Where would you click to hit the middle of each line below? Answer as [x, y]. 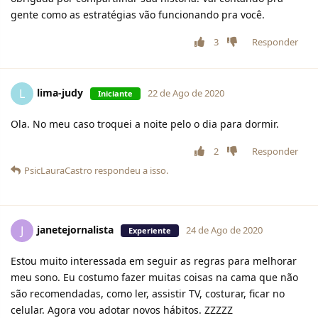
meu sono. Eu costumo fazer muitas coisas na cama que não [154, 278]
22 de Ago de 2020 [186, 93]
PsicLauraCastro [58, 171]
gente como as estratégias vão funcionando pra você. [138, 15]
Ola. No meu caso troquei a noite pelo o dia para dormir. [145, 124]
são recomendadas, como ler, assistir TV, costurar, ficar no [148, 294]
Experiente [150, 230]
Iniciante [115, 93]
